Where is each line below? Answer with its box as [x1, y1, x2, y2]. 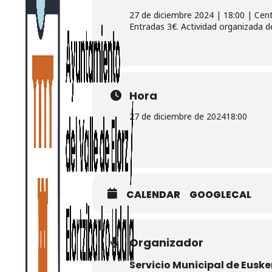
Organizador [129, 235, 203, 250]
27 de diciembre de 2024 [129, 110, 226, 122]
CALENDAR [126, 188, 180, 202]
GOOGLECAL [189, 188, 251, 202]
